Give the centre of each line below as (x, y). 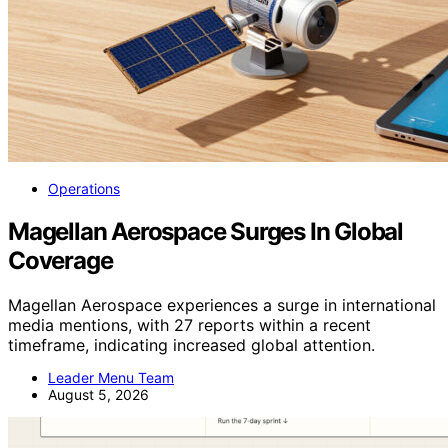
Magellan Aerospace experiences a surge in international (222, 305)
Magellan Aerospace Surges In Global (205, 232)
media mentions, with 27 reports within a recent (189, 325)
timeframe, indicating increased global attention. (191, 345)
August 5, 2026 (98, 395)
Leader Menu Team (111, 378)
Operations (84, 189)
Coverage (60, 261)
